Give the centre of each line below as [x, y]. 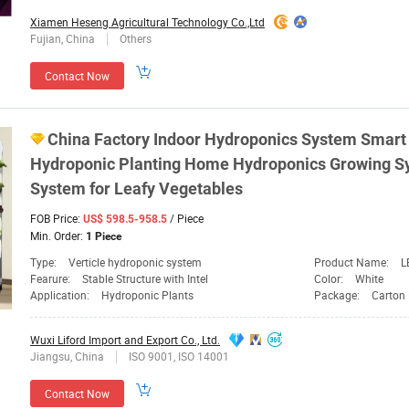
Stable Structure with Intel [145, 279]
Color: [330, 279]
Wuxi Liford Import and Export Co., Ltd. [125, 340]
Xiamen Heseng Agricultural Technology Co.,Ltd [147, 22]
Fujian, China [64, 39]
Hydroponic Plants [147, 295]
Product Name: [353, 262]
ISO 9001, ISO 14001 [179, 357]
